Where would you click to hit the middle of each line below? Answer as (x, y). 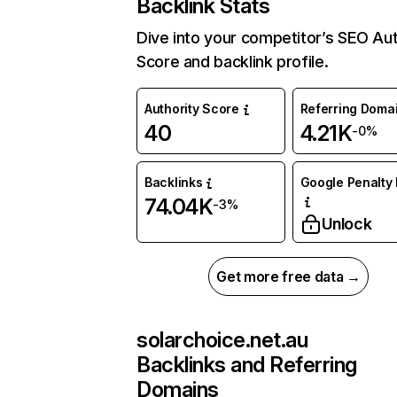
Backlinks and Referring (247, 365)
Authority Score (192, 109)
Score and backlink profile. (233, 62)
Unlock (346, 224)
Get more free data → (288, 277)
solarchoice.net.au (222, 340)
